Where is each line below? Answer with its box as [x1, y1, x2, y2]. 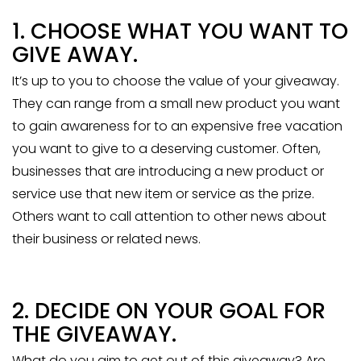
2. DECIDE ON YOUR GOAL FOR [12, 296, 326, 326]
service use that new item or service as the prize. [12, 185, 314, 204]
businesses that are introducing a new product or [12, 162, 324, 181]
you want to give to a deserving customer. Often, [12, 139, 321, 159]
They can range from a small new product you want [12, 94, 340, 114]
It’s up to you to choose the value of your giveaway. [12, 72, 339, 91]
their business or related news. [12, 230, 201, 249]
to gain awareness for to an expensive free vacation [12, 117, 342, 136]
